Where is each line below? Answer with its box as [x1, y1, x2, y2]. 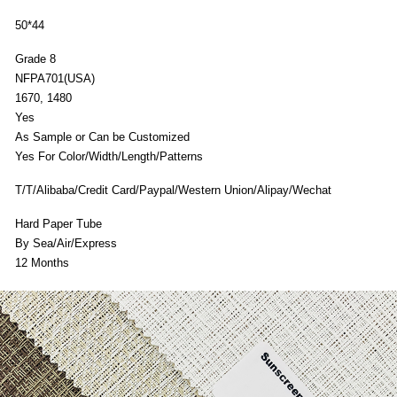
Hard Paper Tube [15, 216, 102, 230]
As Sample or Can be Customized [15, 129, 190, 144]
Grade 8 [15, 51, 56, 66]
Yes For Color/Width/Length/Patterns [15, 149, 203, 163]
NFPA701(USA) [15, 71, 95, 85]
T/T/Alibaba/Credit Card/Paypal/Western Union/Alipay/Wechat [15, 183, 331, 197]
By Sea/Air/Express [15, 236, 117, 250]
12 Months [15, 255, 69, 269]
